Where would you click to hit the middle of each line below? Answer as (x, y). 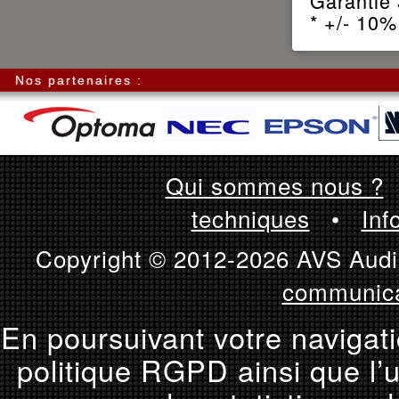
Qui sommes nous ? (274, 185)
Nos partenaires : (79, 80)
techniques (250, 218)
